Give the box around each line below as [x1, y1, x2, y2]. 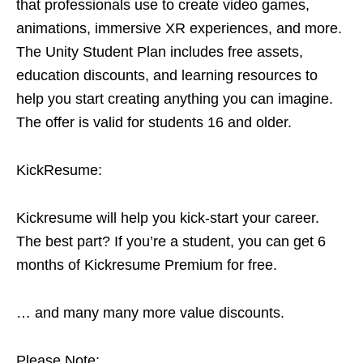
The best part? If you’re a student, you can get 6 [16, 233, 326, 250]
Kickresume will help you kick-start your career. [16, 210, 319, 226]
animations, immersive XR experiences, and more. [16, 20, 342, 36]
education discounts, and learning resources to [16, 67, 318, 83]
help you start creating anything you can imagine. [16, 91, 333, 107]
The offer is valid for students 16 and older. [16, 114, 292, 130]
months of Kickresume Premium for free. [16, 257, 277, 273]
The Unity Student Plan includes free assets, [16, 44, 303, 60]
